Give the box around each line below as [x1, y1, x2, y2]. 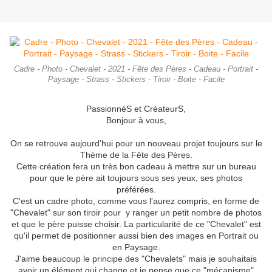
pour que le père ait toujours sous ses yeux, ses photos [30, 173, 242, 183]
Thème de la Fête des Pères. [80, 150, 192, 160]
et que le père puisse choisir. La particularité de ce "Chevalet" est [11, 219, 261, 229]
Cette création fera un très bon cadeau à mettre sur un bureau [16, 161, 256, 172]
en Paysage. [112, 242, 160, 253]
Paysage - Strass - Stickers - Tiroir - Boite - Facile [47, 75, 225, 84]
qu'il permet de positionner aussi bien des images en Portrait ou [13, 231, 259, 241]
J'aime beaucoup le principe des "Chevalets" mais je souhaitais [15, 254, 257, 264]
